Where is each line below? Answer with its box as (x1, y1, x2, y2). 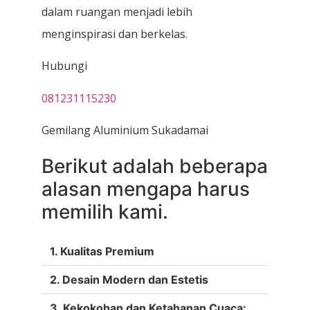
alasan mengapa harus (42, 177, 250, 201)
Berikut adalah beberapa (42, 154, 268, 179)
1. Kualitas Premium (50, 244, 154, 259)
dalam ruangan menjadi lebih (42, 3, 192, 19)
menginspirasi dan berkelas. (42, 26, 188, 42)
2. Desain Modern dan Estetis (50, 273, 208, 287)
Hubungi (42, 58, 87, 74)
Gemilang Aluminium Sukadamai (42, 122, 208, 138)
